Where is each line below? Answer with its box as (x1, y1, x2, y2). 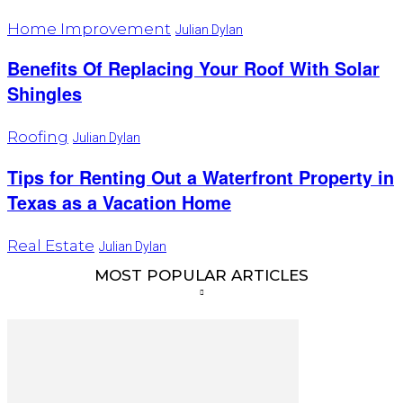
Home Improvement (7, 19, 171, 38)
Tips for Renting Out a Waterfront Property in (7, 165, 394, 191)
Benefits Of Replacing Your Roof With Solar (7, 56, 380, 82)
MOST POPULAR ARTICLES (94, 266, 309, 285)
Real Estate (7, 237, 94, 255)
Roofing (7, 128, 68, 147)
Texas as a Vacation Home (7, 190, 231, 216)
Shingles (7, 81, 82, 107)
